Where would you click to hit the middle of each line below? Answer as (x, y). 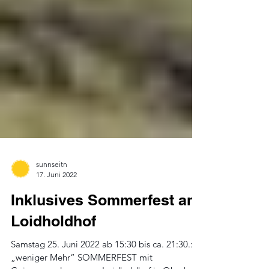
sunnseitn (52, 188)
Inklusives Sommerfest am (105, 224)
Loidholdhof (53, 245)
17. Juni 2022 (56, 198)
